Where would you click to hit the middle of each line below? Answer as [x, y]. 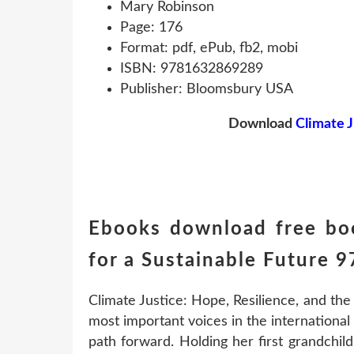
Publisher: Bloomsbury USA [207, 89]
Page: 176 [151, 27]
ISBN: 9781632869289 [192, 68]
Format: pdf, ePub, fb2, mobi [209, 48]
